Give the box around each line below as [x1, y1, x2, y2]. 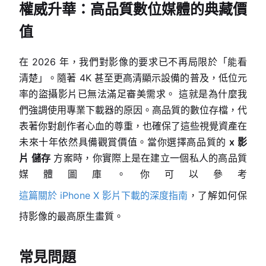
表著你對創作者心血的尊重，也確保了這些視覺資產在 [19, 120, 247, 132]
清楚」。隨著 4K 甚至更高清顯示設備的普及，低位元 [19, 72, 247, 84]
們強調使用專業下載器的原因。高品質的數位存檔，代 [19, 104, 247, 116]
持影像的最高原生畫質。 [19, 210, 123, 222]
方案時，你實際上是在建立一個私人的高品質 [50, 152, 248, 164]
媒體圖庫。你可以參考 [19, 168, 247, 180]
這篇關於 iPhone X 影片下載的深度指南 [19, 189, 188, 201]
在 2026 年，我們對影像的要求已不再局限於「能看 [19, 56, 247, 68]
